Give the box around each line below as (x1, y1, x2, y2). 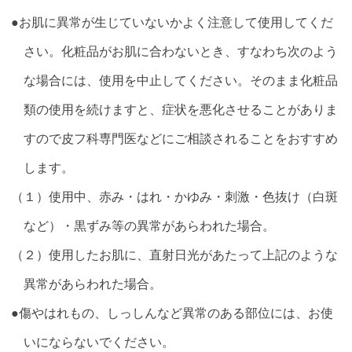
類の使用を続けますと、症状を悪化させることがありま (24, 101, 339, 116)
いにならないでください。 (24, 334, 175, 349)
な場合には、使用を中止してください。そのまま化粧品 (24, 72, 339, 87)
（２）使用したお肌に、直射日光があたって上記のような (11, 247, 339, 262)
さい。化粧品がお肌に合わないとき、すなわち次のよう (24, 43, 339, 58)
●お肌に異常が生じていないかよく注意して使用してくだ (11, 14, 334, 29)
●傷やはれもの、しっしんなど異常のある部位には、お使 (11, 305, 334, 320)
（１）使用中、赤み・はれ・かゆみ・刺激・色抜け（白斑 (11, 189, 339, 203)
